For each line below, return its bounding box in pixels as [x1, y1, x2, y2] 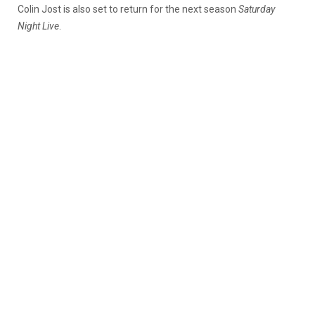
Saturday [238, 3, 275, 15]
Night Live [18, 20, 59, 32]
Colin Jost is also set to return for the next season [18, 3, 238, 15]
